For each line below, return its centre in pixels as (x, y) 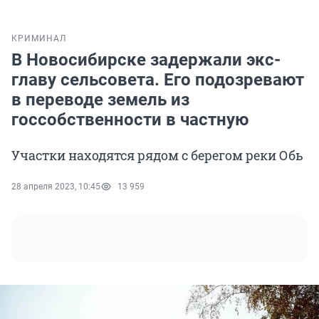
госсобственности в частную (130, 120)
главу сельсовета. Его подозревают (158, 80)
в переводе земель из (100, 100)
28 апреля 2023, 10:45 (56, 187)
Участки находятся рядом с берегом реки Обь (157, 156)
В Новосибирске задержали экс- (146, 60)
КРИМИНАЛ (39, 39)
